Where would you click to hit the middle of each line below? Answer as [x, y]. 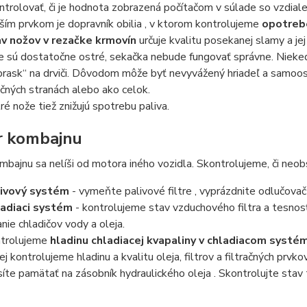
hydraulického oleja [165, 273]
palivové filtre [158, 191]
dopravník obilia [105, 24]
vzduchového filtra [217, 208]
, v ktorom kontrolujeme [201, 24]
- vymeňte [97, 191]
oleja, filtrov [185, 257]
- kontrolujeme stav [122, 208]
